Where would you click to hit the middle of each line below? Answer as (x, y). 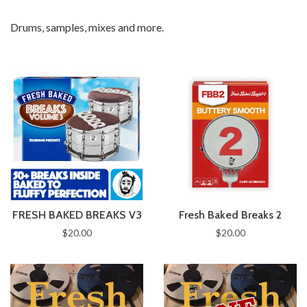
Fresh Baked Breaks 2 (230, 215)
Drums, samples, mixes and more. (88, 27)
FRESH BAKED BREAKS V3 (77, 215)
